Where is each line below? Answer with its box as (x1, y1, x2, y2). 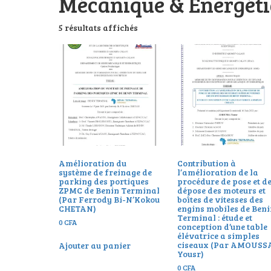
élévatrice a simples (177, 229, 260, 241)
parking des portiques (59, 175, 149, 187)
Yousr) (177, 247, 204, 260)
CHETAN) (59, 202, 96, 214)
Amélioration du (59, 157, 126, 169)
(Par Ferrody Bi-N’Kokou (59, 193, 160, 205)
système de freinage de (59, 166, 152, 178)
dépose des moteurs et (177, 184, 266, 196)
